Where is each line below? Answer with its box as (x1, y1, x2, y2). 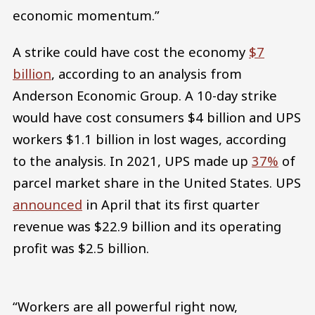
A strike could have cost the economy (13, 43, 249, 61)
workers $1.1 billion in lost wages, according (13, 130, 286, 148)
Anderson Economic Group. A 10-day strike (13, 86, 277, 105)
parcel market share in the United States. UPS (13, 174, 301, 192)
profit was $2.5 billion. (13, 239, 149, 257)
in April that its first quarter (82, 195, 259, 214)
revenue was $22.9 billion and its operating (13, 217, 281, 236)
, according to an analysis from (51, 65, 242, 83)
